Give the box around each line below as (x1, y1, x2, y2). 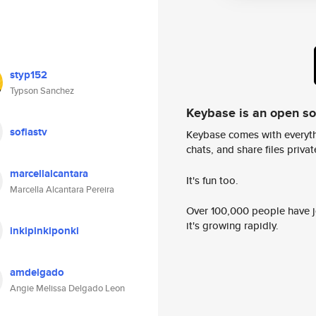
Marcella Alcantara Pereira (10, 183, 114, 196)
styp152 (10, 67, 47, 83)
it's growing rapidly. (186, 218, 279, 233)
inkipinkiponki (10, 223, 79, 238)
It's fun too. (186, 172, 238, 188)
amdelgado (10, 265, 64, 280)
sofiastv (10, 124, 47, 140)
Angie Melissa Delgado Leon (10, 281, 125, 295)
